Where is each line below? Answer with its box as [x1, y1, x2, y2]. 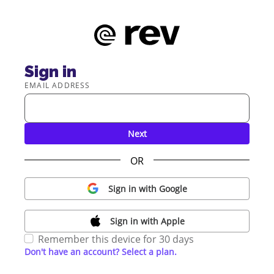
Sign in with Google [108, 183, 187, 195]
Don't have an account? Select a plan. [24, 246, 177, 258]
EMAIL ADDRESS [24, 80, 91, 91]
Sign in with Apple [110, 215, 185, 228]
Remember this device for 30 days [38, 232, 194, 246]
